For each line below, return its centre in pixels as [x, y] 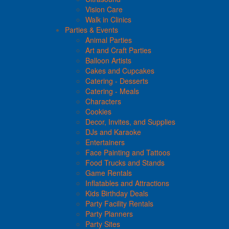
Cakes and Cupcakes [120, 70]
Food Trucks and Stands [125, 162]
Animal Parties [109, 40]
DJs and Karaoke [113, 132]
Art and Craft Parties [118, 50]
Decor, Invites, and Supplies [130, 121]
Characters [103, 101]
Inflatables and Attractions [127, 183]
